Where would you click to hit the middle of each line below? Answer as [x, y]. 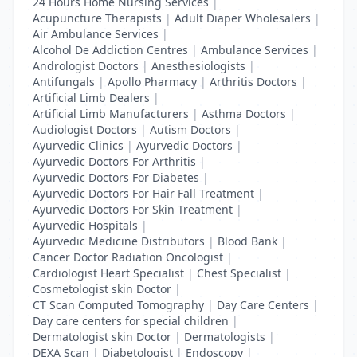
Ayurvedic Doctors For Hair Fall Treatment [143, 193]
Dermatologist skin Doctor [102, 337]
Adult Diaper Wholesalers [243, 18]
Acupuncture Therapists [97, 18]
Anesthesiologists [198, 66]
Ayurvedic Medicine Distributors [119, 241]
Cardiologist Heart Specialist [108, 273]
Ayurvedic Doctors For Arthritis [114, 161]
